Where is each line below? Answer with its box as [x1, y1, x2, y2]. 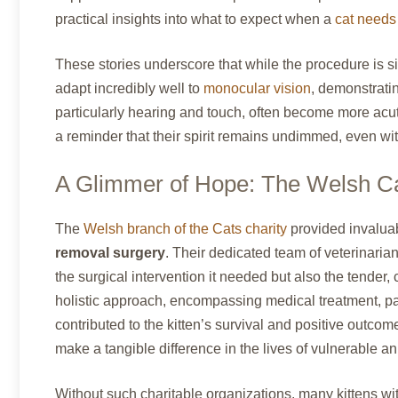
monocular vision [203, 80, 311, 96]
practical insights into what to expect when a [55, 11, 335, 27]
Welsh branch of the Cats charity [84, 220, 287, 236]
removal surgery [55, 244, 165, 260]
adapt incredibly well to [55, 80, 203, 96]
